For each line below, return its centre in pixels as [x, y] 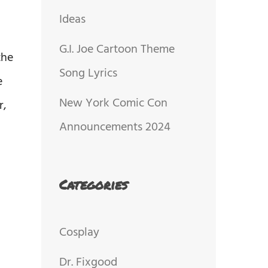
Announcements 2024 [115, 127]
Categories [93, 184]
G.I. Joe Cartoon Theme [117, 49]
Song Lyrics [88, 73]
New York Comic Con [113, 103]
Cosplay [79, 232]
